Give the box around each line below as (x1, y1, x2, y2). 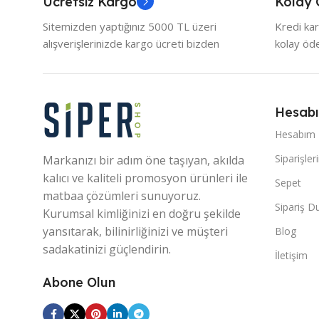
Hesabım (275, 127, 315, 142)
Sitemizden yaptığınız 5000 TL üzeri (43, 19, 216, 34)
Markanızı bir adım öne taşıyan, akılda (43, 152, 244, 169)
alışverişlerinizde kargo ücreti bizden (43, 36, 219, 51)
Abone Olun (43, 274, 115, 291)
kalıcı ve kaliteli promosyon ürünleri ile (43, 170, 248, 187)
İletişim (275, 249, 308, 263)
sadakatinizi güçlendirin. (43, 241, 171, 258)
